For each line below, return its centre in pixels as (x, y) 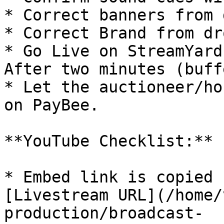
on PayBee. (51, 105)
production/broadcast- (104, 213)
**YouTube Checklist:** (108, 141)
